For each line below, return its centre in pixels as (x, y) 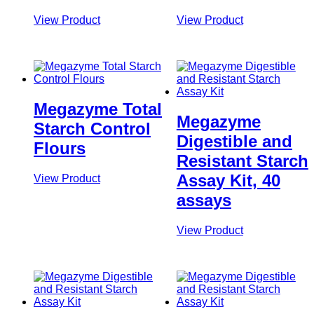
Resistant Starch (242, 161)
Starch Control (92, 128)
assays (204, 200)
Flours (60, 148)
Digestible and (234, 141)
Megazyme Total (98, 109)
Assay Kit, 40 (228, 180)
